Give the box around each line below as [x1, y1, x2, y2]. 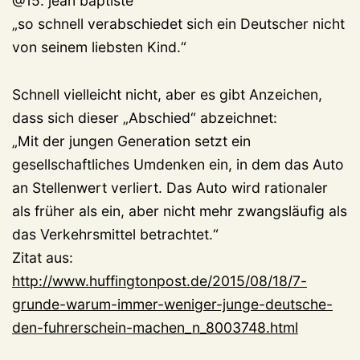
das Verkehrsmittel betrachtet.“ [12, 226, 219, 243]
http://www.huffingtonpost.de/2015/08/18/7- [12, 272, 307, 290]
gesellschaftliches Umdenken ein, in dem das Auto [12, 156, 344, 174]
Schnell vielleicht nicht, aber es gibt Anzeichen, [12, 86, 322, 104]
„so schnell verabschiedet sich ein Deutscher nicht [12, 15, 345, 33]
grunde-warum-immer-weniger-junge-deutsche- [12, 296, 333, 313]
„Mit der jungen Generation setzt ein [12, 133, 251, 150]
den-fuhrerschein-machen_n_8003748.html [12, 319, 298, 337]
